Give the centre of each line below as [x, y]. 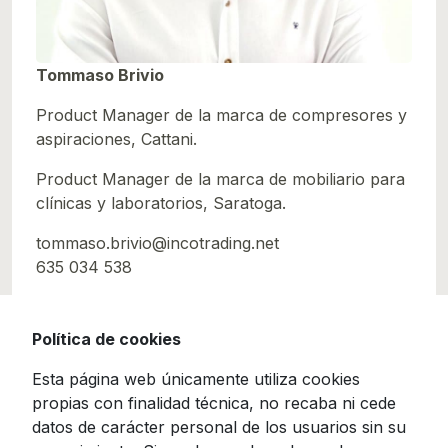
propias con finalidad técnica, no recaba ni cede [214, 403]
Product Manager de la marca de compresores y [221, 114]
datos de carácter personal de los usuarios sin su [219, 427]
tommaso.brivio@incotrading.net [157, 242]
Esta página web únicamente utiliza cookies [196, 379]
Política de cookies [106, 339]
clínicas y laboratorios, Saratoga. [161, 202]
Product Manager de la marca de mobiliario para [220, 178]
